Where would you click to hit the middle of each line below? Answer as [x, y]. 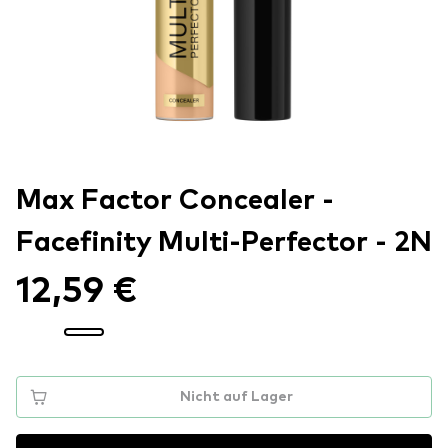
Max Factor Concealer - [175, 201]
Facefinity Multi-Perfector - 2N [224, 243]
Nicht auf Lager [236, 397]
